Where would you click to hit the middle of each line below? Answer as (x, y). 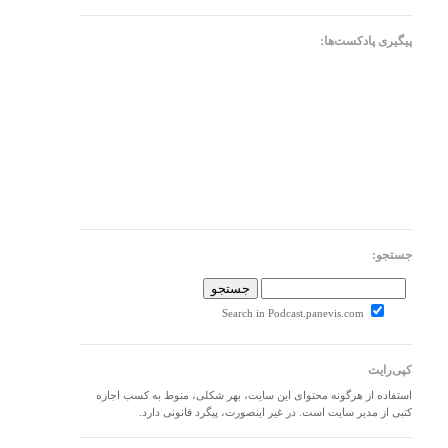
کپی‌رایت (389, 370)
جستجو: (391, 255)
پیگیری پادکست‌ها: (365, 41)
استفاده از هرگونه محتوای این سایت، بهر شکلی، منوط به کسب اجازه (253, 395)
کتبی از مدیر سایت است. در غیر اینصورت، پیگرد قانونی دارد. (275, 412)
